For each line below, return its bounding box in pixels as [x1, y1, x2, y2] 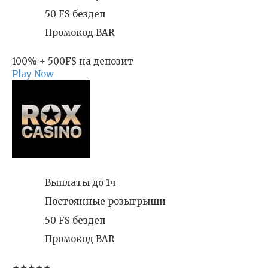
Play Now [12, 68, 54, 80]
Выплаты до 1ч [45, 176, 115, 188]
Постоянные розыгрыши [45, 196, 166, 207]
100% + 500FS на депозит [12, 56, 133, 67]
